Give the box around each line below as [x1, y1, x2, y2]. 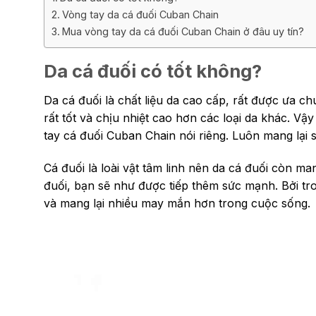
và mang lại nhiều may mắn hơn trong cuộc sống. [44, 195, 310, 210]
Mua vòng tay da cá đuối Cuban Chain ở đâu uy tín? [61, 25, 304, 38]
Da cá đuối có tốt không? [44, 60, 262, 83]
